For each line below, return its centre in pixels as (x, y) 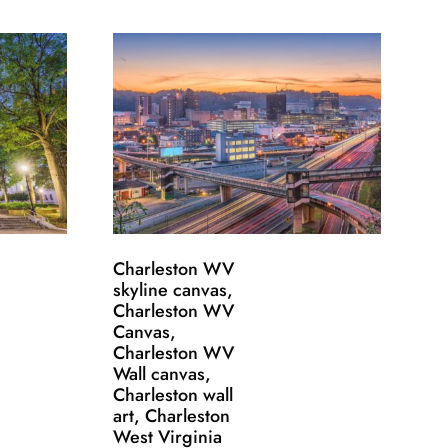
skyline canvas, (172, 290)
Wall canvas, (161, 374)
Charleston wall (172, 395)
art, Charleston (171, 416)
